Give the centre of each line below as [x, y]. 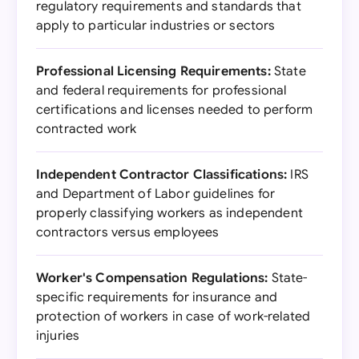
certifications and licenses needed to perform [175, 110]
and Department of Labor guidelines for [156, 194]
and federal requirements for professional [161, 91]
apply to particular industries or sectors [156, 26]
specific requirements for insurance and [157, 297]
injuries [58, 336]
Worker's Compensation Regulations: [152, 278]
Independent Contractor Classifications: [162, 175]
